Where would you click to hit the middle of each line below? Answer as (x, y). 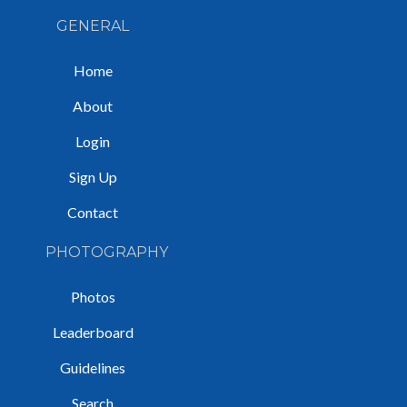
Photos (93, 296)
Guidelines (93, 367)
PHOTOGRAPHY (107, 252)
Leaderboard (93, 332)
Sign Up (93, 176)
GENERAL (93, 25)
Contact (93, 212)
